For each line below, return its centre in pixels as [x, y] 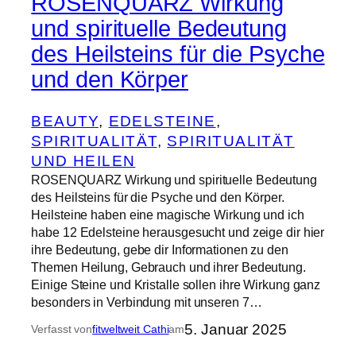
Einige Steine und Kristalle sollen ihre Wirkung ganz [176, 284]
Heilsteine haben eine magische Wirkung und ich [168, 214]
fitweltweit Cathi [131, 329]
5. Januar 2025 [236, 329]
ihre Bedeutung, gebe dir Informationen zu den [160, 249]
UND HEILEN [83, 161]
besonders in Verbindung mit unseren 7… [147, 302]
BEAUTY [65, 121]
